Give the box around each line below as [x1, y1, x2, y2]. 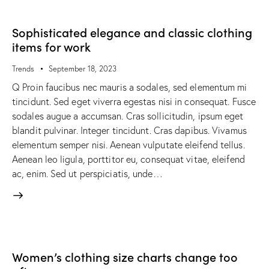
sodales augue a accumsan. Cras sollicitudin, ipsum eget [12, 110, 244, 122]
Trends [12, 63, 34, 73]
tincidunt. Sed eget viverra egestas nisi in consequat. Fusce [12, 95, 256, 108]
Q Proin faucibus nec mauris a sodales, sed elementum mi [12, 81, 247, 94]
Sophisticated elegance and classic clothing [12, 23, 252, 40]
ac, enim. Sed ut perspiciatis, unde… [12, 168, 163, 180]
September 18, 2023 [49, 63, 116, 73]
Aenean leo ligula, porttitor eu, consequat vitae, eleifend [12, 153, 245, 166]
